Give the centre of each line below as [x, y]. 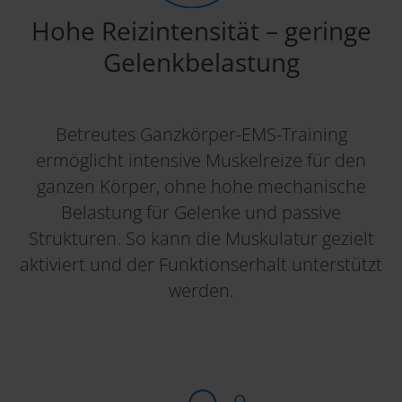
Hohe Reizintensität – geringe [201, 31]
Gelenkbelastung [201, 62]
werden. [201, 291]
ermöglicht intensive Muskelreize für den [201, 161]
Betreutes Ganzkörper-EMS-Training [201, 135]
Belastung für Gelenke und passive [201, 213]
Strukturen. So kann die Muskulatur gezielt [201, 239]
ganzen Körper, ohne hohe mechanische [201, 187]
